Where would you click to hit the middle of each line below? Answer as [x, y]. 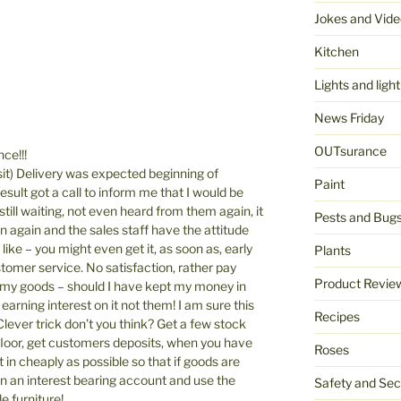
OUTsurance [350, 151]
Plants [332, 251]
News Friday [349, 118]
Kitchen [336, 52]
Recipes [337, 317]
